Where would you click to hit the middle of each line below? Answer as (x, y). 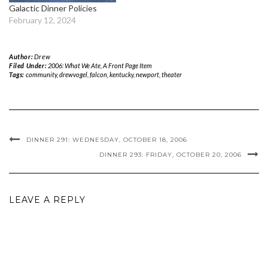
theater (171, 74)
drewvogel (73, 74)
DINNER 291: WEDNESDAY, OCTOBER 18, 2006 (107, 139)
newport (147, 74)
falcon (98, 74)
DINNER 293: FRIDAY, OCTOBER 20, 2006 (170, 154)
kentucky (121, 74)
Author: (22, 56)
